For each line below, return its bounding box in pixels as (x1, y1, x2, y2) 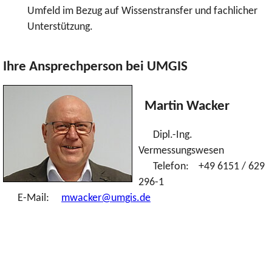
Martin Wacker (138, 99, 229, 114)
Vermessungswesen (138, 146, 226, 157)
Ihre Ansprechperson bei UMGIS (3, 60, 188, 75)
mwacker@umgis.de (61, 193, 151, 204)
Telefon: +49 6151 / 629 (138, 161, 265, 172)
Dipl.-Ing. (138, 130, 192, 141)
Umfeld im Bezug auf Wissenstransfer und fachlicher (27, 5, 257, 16)
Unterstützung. (27, 21, 93, 32)
